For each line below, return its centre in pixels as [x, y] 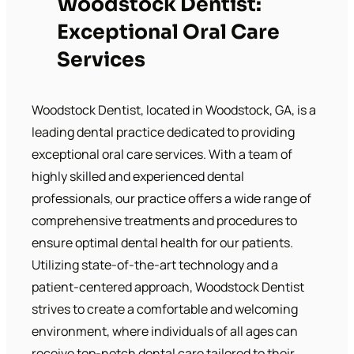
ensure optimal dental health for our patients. [162, 242]
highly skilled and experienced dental [138, 176]
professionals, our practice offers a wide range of [171, 198]
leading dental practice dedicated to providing [163, 132]
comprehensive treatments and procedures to [164, 220]
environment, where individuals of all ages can [165, 331]
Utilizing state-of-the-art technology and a [155, 264]
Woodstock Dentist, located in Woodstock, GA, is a [174, 109]
